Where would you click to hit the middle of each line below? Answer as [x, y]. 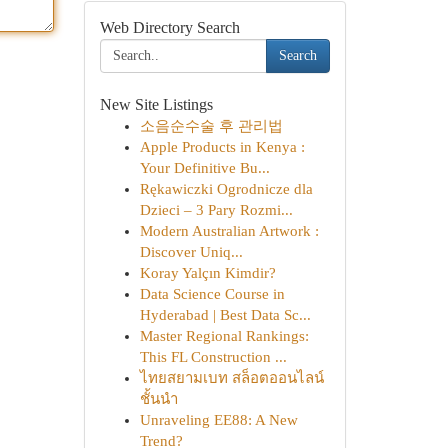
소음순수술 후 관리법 [211, 126]
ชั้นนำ [158, 399]
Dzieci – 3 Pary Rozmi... [216, 210]
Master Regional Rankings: [224, 336]
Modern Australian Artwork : [229, 231]
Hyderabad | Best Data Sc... [225, 315]
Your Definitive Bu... [204, 168]
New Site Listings [156, 104]
